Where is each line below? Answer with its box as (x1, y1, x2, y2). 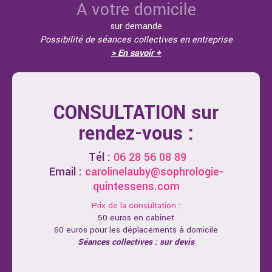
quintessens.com (92, 178, 180, 194)
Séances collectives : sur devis (78, 236, 194, 248)
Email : (49, 163, 85, 180)
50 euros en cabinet (98, 211, 174, 223)
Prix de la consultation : (92, 199, 180, 211)
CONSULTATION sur (53, 99, 219, 126)
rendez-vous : (78, 120, 194, 147)
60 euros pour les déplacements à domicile (54, 223, 218, 236)
